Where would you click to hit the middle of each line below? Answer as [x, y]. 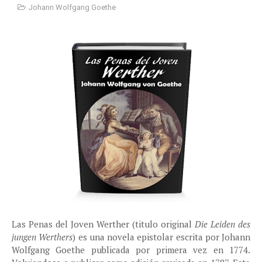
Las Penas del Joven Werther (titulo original [103, 224]
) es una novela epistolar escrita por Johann [161, 237]
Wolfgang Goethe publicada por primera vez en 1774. [131, 250]
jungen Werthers [42, 237]
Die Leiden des [223, 224]
